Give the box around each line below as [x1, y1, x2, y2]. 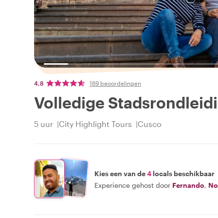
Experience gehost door [94, 181, 170, 189]
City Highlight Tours [59, 119, 132, 129]
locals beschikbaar [151, 169, 215, 178]
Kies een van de [94, 169, 147, 178]
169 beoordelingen [90, 80, 141, 87]
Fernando [172, 181, 204, 189]
